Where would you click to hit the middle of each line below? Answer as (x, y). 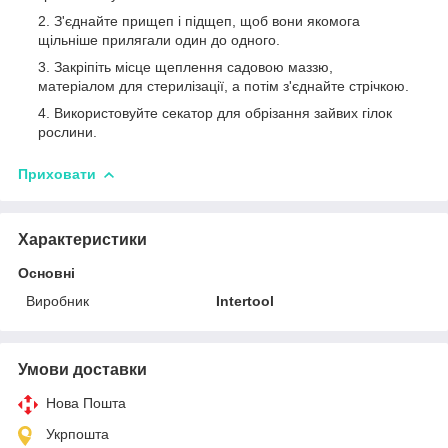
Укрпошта (77, 433)
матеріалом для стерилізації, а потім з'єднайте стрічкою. (223, 85)
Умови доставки (82, 369)
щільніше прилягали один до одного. (159, 39)
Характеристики (82, 239)
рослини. (67, 131)
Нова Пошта (86, 402)
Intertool (245, 300)
